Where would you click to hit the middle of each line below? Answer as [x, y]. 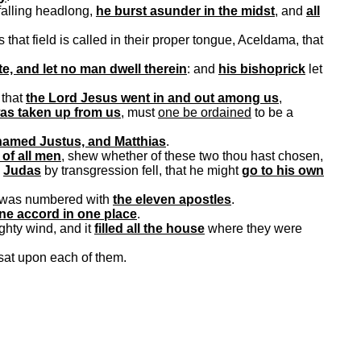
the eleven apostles [172, 199]
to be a [272, 112]
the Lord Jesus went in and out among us [152, 98]
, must [139, 112]
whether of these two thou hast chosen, [211, 156]
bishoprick [273, 69]
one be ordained [205, 112]
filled [110, 228]
